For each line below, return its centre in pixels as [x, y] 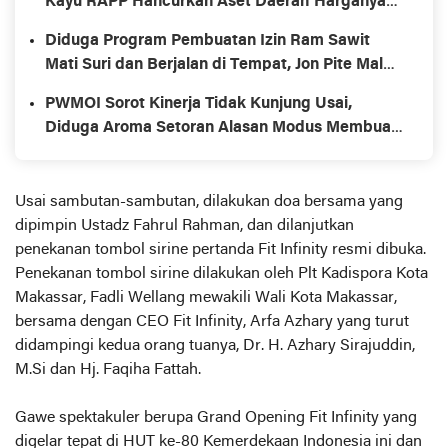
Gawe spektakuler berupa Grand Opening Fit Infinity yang [216, 417]
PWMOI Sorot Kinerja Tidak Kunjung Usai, [198, 103]
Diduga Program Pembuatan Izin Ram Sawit [207, 40]
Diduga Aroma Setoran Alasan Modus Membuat [221, 127]
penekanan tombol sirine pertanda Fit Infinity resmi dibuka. [220, 249]
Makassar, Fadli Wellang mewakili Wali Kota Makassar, [206, 297]
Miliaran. [76, 25]
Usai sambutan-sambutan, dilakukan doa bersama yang [209, 201]
